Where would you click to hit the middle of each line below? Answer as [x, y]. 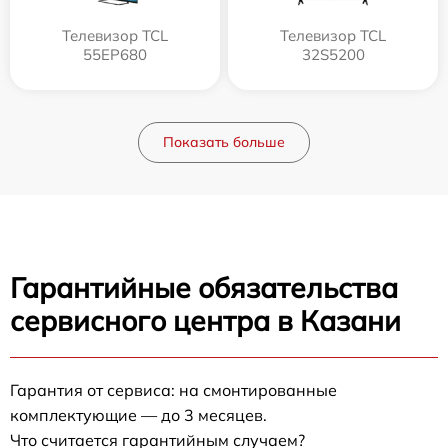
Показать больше [224, 142]
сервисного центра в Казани [205, 320]
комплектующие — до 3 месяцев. [138, 415]
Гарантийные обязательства [204, 287]
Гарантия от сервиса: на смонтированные [173, 390]
